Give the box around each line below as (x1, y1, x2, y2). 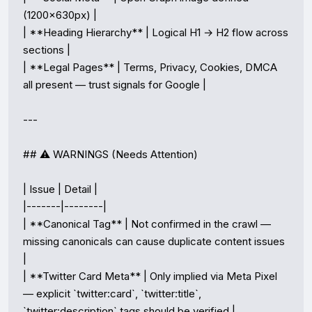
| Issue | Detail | (23, 182, 97, 196)
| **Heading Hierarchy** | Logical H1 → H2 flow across (23, 26, 288, 39)
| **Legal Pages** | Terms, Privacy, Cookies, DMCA (23, 61, 277, 74)
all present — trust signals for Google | (23, 78, 206, 91)
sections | (23, 43, 70, 56)
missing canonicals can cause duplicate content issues (23, 235, 285, 248)
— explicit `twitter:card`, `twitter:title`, (23, 287, 201, 300)
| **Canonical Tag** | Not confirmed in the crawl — (23, 217, 271, 231)
